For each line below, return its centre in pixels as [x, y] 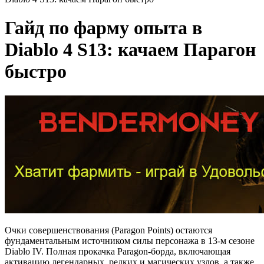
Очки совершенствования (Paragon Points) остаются [108, 230]
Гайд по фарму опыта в [103, 28]
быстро [36, 72]
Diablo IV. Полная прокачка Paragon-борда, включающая [118, 251]
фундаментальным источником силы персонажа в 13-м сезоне [130, 240]
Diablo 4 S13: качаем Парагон [130, 50]
